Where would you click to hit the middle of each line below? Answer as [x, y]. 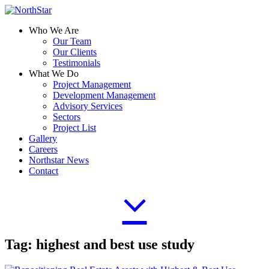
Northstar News [59, 160]
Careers [43, 149]
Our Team [72, 41]
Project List [74, 128]
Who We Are [54, 30]
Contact [44, 171]
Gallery [43, 138]
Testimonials [77, 63]
